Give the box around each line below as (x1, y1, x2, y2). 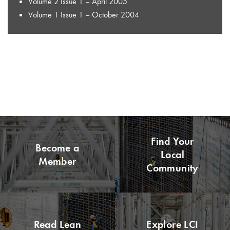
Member (39, 154, 76, 168)
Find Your (151, 134, 194, 148)
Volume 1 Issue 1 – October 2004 (28, 9, 139, 20)
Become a (35, 141, 80, 155)
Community (146, 161, 199, 175)
